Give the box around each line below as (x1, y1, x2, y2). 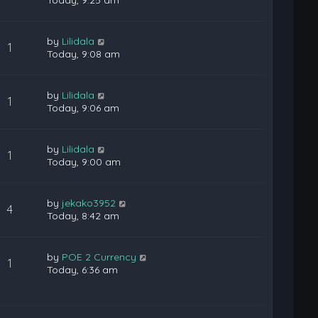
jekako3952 (62, 197, 116, 209)
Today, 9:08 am (47, 48, 121, 60)
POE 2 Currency (62, 251, 137, 263)
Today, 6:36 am (47, 263, 119, 276)
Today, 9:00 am (47, 155, 121, 168)
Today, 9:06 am (47, 102, 120, 114)
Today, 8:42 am (47, 209, 120, 222)
